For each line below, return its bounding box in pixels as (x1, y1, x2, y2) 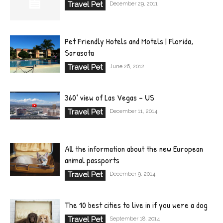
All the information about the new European (65, 143, 203, 154)
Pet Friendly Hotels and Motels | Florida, (65, 35, 193, 47)
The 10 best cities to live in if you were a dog (65, 199, 208, 211)
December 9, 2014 (110, 171, 155, 177)
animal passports (65, 154, 119, 166)
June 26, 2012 (110, 63, 144, 70)
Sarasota (65, 47, 94, 58)
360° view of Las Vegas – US (65, 92, 154, 103)
